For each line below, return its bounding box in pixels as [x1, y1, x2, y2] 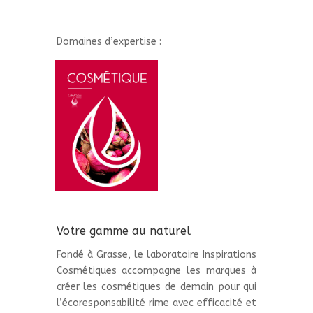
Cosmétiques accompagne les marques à [56, 265, 257, 277]
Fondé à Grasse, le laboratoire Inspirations [56, 249, 257, 261]
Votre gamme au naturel [56, 224, 191, 238]
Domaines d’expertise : [56, 36, 161, 48]
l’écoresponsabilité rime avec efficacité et [56, 297, 257, 309]
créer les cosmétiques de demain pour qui [56, 281, 257, 293]
